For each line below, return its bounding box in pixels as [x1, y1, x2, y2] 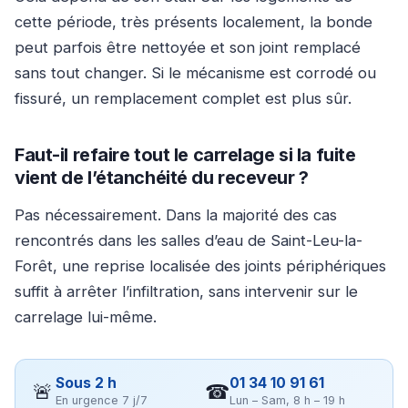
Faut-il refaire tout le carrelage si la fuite [15, 143, 356, 166]
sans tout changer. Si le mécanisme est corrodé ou [15, 63, 376, 82]
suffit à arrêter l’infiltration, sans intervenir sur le [15, 281, 358, 301]
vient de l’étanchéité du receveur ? [15, 166, 309, 189]
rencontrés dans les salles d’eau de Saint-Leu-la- [15, 230, 362, 250]
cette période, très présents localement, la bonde [15, 12, 372, 31]
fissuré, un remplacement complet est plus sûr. [15, 88, 352, 107]
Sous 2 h [56, 374, 117, 393]
